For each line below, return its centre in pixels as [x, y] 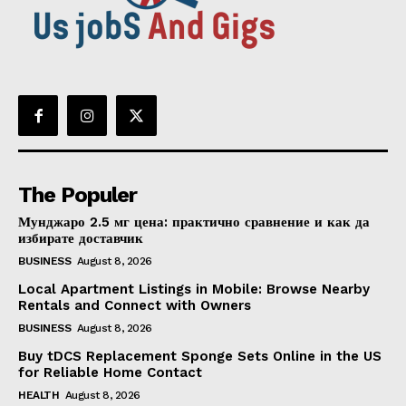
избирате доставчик [81, 238]
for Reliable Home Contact [110, 372]
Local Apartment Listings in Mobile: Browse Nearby [194, 289]
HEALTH [39, 395]
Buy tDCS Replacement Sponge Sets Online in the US [200, 356]
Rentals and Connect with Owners [135, 305]
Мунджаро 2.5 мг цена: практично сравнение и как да [194, 222]
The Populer [77, 194]
